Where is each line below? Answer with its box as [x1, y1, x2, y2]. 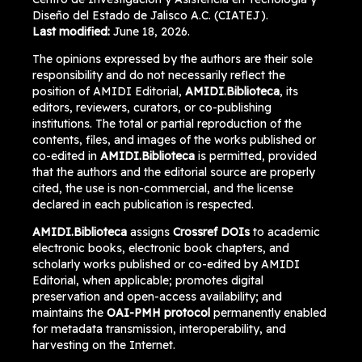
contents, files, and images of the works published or [32, 132, 316, 147]
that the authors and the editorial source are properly [32, 164, 315, 179]
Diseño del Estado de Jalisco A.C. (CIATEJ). [32, 7, 268, 23]
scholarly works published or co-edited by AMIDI [32, 256, 300, 271]
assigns [126, 224, 173, 239]
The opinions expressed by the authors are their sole [32, 51, 313, 66]
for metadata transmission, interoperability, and [32, 321, 286, 336]
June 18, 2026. [109, 23, 190, 39]
